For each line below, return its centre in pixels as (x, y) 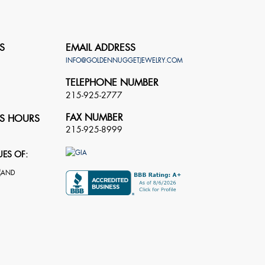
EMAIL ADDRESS (100, 47)
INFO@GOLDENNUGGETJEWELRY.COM (124, 60)
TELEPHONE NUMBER (112, 82)
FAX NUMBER (94, 117)
